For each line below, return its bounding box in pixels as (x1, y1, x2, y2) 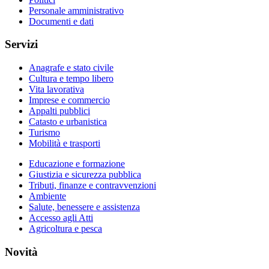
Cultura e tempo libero (29, 73, 113, 84)
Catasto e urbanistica (29, 116, 107, 127)
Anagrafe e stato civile (29, 62, 113, 73)
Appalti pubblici (29, 106, 90, 116)
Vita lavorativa (29, 84, 84, 95)
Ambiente (29, 191, 66, 202)
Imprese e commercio (29, 95, 110, 106)
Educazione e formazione (29, 159, 125, 169)
